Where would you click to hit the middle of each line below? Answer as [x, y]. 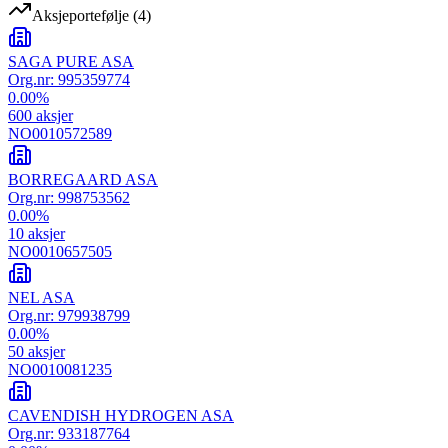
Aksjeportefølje [80, 15]
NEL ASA [41, 297]
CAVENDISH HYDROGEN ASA [121, 415]
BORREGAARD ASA [83, 179]
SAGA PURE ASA [71, 61]
